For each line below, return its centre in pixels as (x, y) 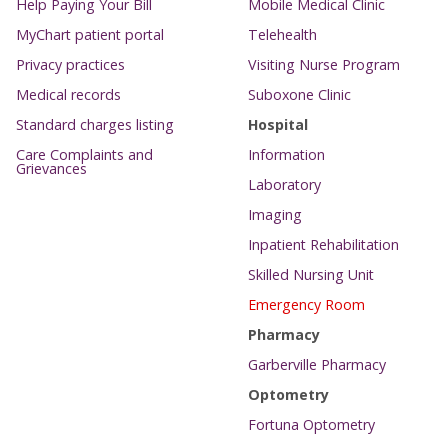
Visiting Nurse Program (324, 64)
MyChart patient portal (90, 34)
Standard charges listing (95, 124)
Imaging (275, 214)
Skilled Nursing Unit (311, 274)
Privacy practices (70, 64)
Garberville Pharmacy (317, 364)
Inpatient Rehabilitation (323, 244)
